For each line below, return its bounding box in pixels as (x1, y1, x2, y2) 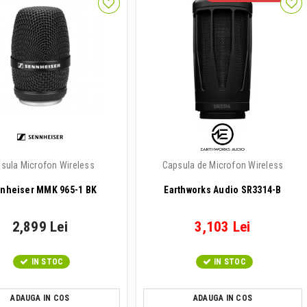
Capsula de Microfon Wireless (162, 160, 284, 171)
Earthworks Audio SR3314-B (164, 184, 282, 195)
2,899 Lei (12, 219, 68, 235)
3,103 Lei (195, 219, 251, 235)
